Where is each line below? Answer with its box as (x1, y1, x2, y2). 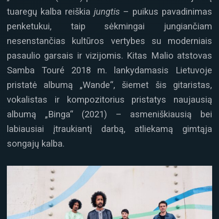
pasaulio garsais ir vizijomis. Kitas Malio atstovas (7, 50, 212, 61)
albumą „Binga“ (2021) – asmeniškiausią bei (7, 109, 212, 120)
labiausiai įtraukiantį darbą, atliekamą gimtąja (7, 124, 212, 134)
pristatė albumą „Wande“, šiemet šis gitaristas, (7, 80, 212, 90)
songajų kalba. (7, 138, 65, 149)
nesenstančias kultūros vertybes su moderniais (7, 36, 212, 46)
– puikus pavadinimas (120, 6, 212, 17)
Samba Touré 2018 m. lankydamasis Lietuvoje (7, 65, 212, 76)
